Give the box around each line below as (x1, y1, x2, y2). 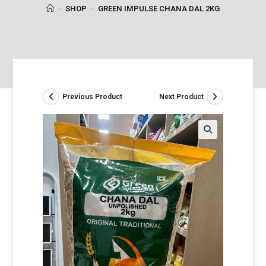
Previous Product (62, 92, 123, 101)
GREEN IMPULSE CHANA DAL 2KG (98, 4, 220, 13)
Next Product (159, 92, 204, 101)
